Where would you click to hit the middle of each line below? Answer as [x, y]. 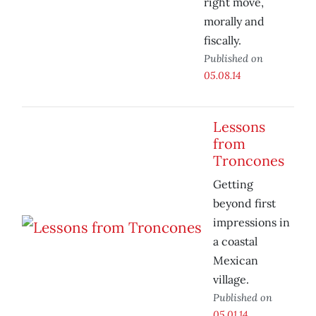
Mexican [236, 261]
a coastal [235, 242]
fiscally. [223, 41]
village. [231, 280]
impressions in [251, 223]
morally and [234, 22]
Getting [233, 184]
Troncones [249, 161]
